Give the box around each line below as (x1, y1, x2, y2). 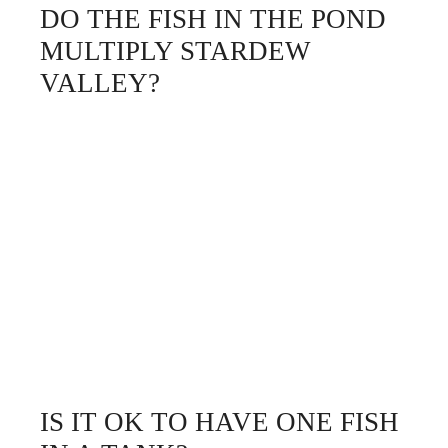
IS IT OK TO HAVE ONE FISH (40, 406, 399, 437)
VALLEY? (40, 68, 160, 98)
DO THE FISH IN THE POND (40, 4, 386, 34)
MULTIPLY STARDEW (40, 36, 310, 66)
